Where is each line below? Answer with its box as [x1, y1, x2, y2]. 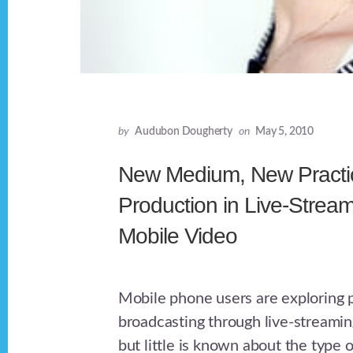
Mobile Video [117, 224, 237, 249]
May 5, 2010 [255, 126, 314, 138]
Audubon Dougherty [135, 126, 232, 138]
